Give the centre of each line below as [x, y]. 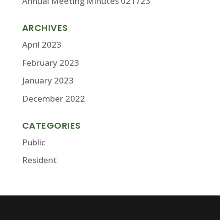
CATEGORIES [51, 125]
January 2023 [48, 80]
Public [33, 142]
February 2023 [50, 62]
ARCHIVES [45, 28]
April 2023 [41, 44]
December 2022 [53, 98]
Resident [39, 160]
